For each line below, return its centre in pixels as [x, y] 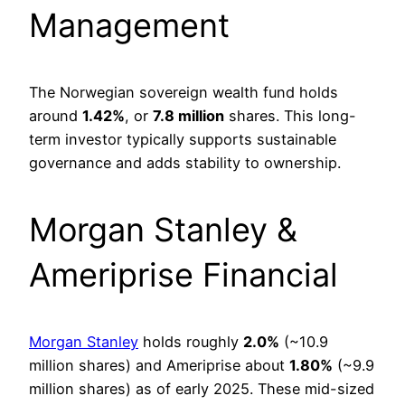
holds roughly [191, 342]
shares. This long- [290, 116]
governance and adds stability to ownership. [185, 163]
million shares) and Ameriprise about [159, 366]
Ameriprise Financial [184, 275]
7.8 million [188, 116]
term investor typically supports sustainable [183, 140]
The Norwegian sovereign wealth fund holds [184, 93]
